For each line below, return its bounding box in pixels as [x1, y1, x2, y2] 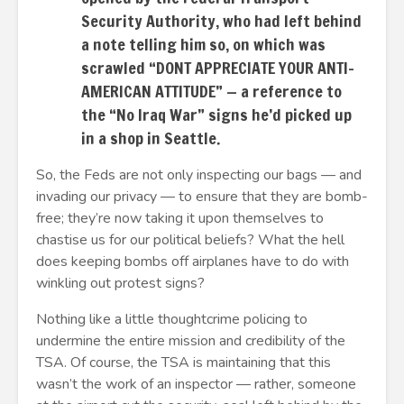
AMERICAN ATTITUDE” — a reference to [81, 79, 342, 103]
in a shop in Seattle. [81, 126, 220, 150]
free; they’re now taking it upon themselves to [36, 208, 324, 228]
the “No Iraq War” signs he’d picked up [81, 103, 352, 126]
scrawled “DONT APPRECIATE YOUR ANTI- [81, 56, 354, 79]
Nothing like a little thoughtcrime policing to [36, 309, 308, 329]
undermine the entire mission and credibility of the [36, 331, 345, 351]
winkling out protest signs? [36, 273, 205, 293]
